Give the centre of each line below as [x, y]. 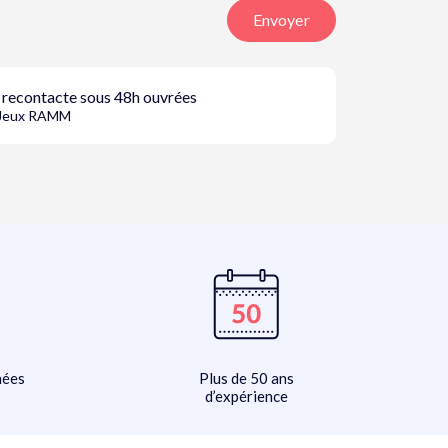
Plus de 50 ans [246, 378]
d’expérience [246, 396]
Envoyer [281, 20]
